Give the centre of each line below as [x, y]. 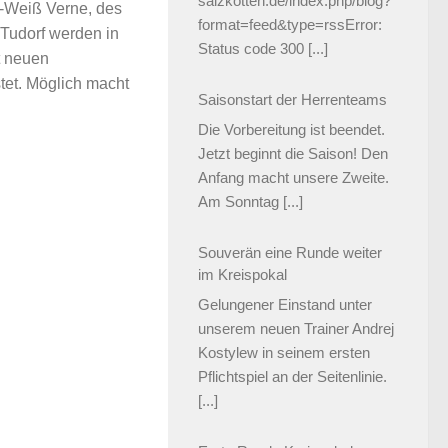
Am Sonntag [238, 202]
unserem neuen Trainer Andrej [296, 329]
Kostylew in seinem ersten [284, 353]
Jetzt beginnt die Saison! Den [293, 154]
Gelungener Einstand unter [285, 305]
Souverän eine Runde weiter [290, 252]
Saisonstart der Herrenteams [292, 99]
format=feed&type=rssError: [290, 25]
